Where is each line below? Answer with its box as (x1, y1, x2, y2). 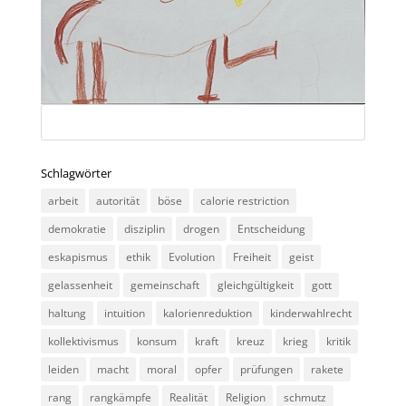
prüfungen (239, 361, 293, 377)
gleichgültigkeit (217, 276, 294, 293)
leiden (47, 361, 79, 377)
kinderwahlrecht (269, 304, 352, 321)
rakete (310, 361, 343, 377)
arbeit (47, 192, 78, 208)
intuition (103, 304, 145, 321)
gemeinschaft (130, 276, 199, 293)
